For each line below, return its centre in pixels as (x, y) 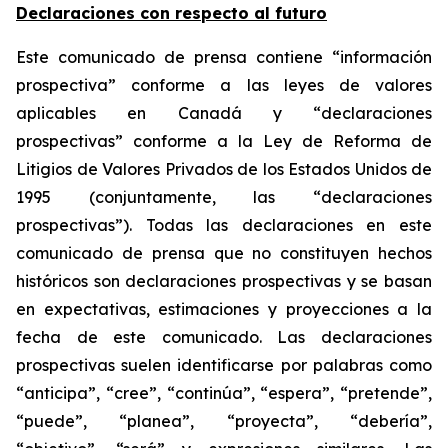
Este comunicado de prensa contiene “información (224, 57)
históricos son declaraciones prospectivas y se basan (224, 281)
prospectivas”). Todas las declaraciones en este (224, 225)
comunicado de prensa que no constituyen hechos (224, 253)
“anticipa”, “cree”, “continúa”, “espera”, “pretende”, (224, 393)
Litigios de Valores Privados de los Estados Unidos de (224, 169)
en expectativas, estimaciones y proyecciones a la (224, 309)
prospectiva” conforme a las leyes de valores (224, 85)
